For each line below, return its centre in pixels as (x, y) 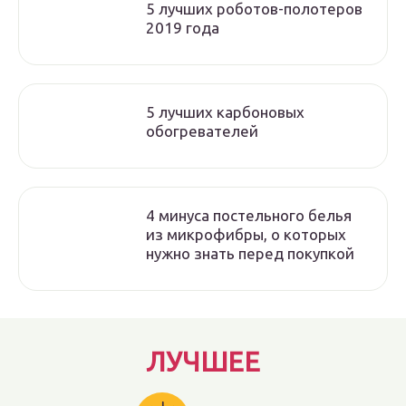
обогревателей (202, 131)
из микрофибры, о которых (246, 234)
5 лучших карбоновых (225, 112)
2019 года (183, 28)
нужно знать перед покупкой (250, 253)
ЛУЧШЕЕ (203, 362)
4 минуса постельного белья (249, 215)
